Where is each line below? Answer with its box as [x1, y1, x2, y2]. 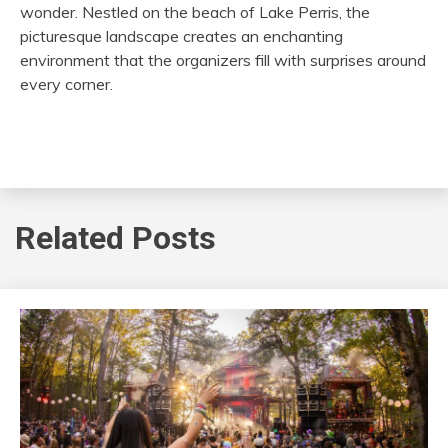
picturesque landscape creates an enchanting [20, 25, 343, 46]
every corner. [20, 73, 113, 94]
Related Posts [15, 219, 216, 258]
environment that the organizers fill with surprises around [20, 49, 426, 70]
